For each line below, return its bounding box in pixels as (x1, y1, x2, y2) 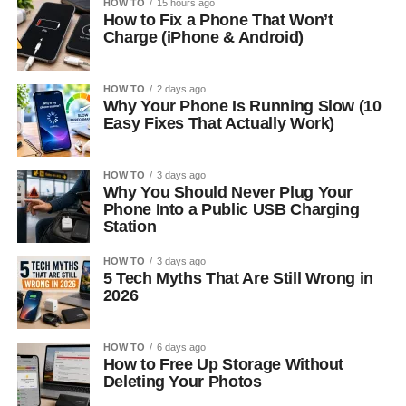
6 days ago (156, 341, 206, 353)
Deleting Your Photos (102, 372, 262, 391)
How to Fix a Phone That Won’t (102, 10, 333, 29)
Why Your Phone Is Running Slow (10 (102, 96, 382, 115)
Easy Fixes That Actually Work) (102, 113, 335, 132)
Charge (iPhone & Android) (102, 27, 304, 46)
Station (102, 217, 157, 236)
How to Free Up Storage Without (102, 354, 344, 373)
